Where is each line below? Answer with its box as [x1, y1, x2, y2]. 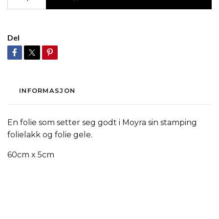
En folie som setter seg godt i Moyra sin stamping [7, 118, 197, 127]
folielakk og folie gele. [7, 130, 94, 139]
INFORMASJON [19, 87, 76, 94]
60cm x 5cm [7, 150, 56, 159]
